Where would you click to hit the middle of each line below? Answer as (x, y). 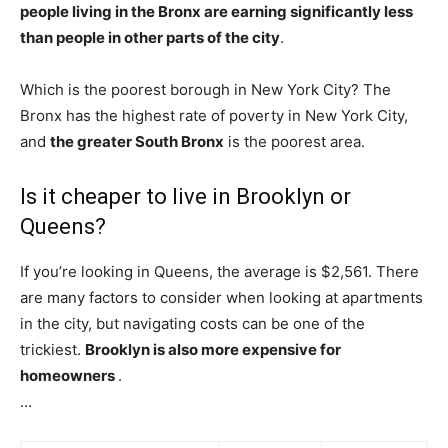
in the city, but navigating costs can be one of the (192, 323)
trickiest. (52, 349)
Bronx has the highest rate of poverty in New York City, (214, 115)
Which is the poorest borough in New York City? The (205, 89)
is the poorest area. (294, 141)
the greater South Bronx (137, 141)
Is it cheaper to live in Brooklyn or (185, 196)
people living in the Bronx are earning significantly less (216, 11)
